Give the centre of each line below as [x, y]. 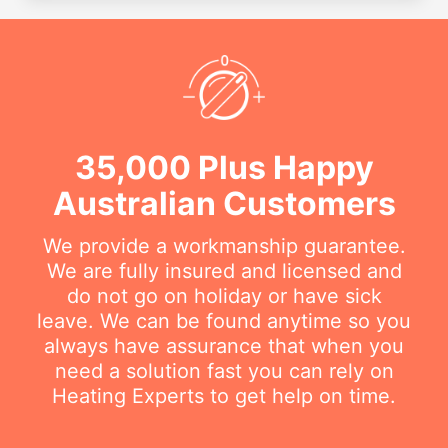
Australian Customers [224, 203]
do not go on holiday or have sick [224, 295]
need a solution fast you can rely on [224, 370]
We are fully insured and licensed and [224, 270]
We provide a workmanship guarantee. [224, 245]
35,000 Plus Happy [224, 167]
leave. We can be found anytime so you [224, 320]
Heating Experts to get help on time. [224, 395]
